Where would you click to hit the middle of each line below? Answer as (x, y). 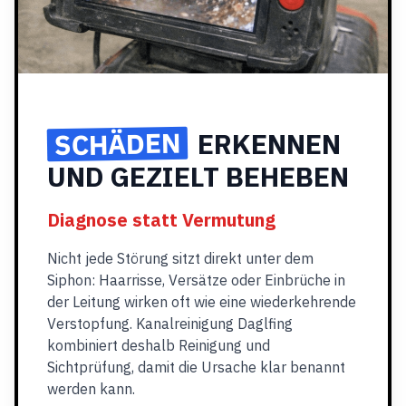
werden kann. (91, 389)
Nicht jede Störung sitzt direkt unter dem (180, 258)
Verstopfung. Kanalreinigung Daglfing (170, 324)
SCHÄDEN (117, 144)
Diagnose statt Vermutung (161, 220)
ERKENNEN (266, 144)
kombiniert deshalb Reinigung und (159, 345)
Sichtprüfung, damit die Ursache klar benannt (196, 367)
